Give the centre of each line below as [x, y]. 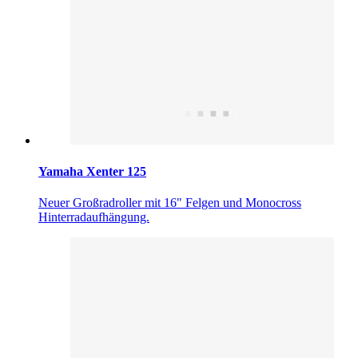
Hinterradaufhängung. [94, 217]
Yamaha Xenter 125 [92, 172]
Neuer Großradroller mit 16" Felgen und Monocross [170, 203]
